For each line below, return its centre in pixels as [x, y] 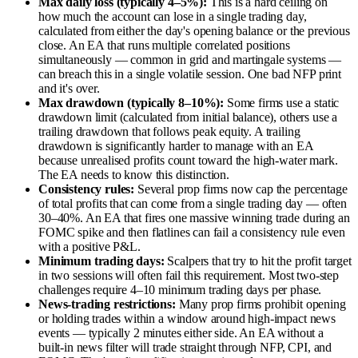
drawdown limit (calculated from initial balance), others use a [188, 117]
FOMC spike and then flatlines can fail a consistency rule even [192, 232]
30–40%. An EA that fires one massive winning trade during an [194, 217]
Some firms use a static [282, 102]
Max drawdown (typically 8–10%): [131, 102]
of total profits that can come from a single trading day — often [193, 203]
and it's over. [69, 88]
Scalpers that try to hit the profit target [258, 261]
